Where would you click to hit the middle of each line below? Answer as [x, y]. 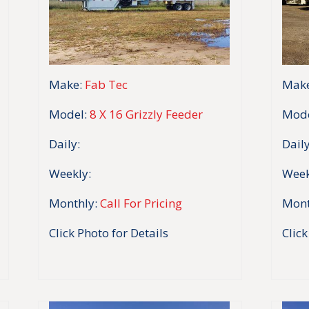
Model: [68, 114]
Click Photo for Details [109, 232]
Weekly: [70, 173]
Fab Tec [106, 84]
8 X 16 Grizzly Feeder [146, 114]
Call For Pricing [141, 203]
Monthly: [73, 203]
